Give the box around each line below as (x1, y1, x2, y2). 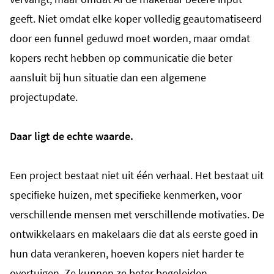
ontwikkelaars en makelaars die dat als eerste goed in (10, 226, 258, 241)
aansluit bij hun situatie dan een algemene (10, 70, 206, 84)
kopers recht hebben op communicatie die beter (10, 50, 232, 65)
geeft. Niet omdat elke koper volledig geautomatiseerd (10, 11, 262, 26)
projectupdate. (10, 89, 78, 104)
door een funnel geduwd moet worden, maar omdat (10, 31, 250, 45)
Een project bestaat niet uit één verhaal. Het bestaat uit (10, 168, 264, 182)
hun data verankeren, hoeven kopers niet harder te (10, 246, 244, 261)
